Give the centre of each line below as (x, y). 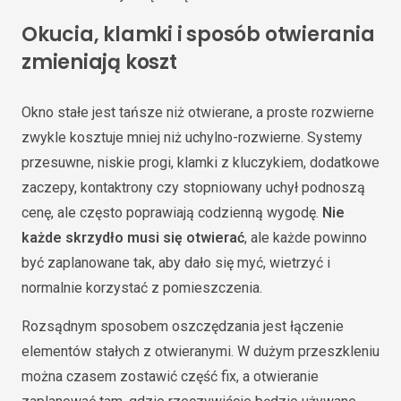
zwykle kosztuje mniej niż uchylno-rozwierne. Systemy (192, 137)
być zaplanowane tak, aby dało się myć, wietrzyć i (176, 263)
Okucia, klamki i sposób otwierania (198, 34)
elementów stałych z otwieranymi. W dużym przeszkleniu (200, 351)
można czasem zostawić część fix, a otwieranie (170, 376)
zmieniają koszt (99, 62)
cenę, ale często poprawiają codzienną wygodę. (172, 213)
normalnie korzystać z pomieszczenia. (142, 288)
